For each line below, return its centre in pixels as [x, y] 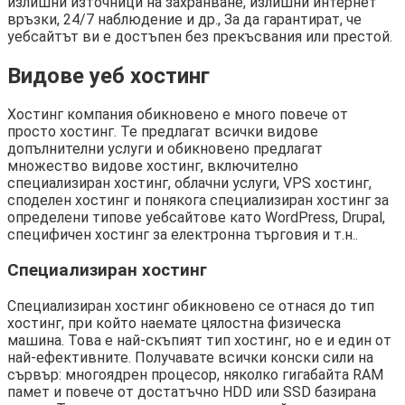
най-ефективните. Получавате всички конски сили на [190, 357]
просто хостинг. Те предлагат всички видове [163, 132]
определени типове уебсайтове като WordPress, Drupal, [196, 218]
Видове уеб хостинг [108, 75]
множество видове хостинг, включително [153, 166]
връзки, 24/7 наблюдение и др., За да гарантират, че [184, 19]
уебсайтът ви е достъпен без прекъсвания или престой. [200, 36]
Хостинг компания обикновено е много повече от [178, 115]
